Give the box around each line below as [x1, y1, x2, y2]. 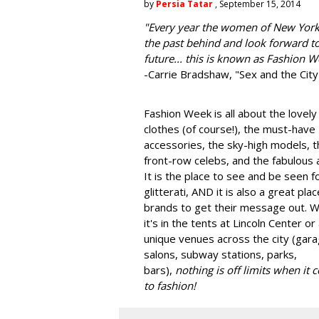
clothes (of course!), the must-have [144, 122, 315, 136]
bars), [144, 263, 175, 277]
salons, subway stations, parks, [144, 247, 297, 261]
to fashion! [144, 278, 196, 293]
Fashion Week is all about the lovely [144, 106, 317, 120]
